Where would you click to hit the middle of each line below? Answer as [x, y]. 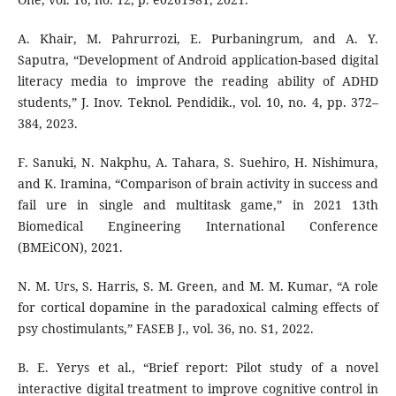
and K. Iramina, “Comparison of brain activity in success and [198, 183]
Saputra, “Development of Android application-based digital [198, 59]
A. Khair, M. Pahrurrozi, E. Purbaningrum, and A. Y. [198, 38]
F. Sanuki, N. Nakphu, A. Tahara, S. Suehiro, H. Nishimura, [198, 162]
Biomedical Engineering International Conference [198, 225]
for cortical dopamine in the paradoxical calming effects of [198, 307]
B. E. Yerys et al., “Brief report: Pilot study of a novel [198, 367]
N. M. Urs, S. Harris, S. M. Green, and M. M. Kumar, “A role [198, 286]
